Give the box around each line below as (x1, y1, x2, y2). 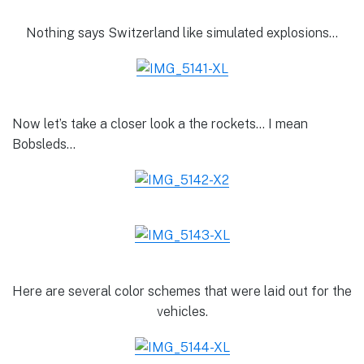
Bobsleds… (12, 136, 76, 152)
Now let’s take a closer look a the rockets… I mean (12, 116, 308, 132)
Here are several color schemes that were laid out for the (12, 283, 352, 299)
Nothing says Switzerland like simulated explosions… (26, 24, 338, 41)
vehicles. (156, 303, 208, 319)
